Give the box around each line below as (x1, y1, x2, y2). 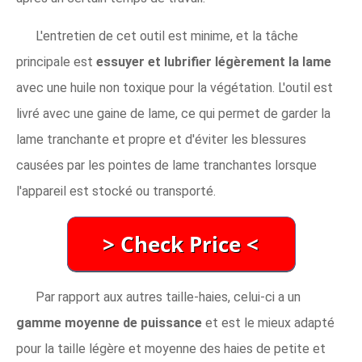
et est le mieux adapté (205, 315, 335, 330)
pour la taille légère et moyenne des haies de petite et (16, 341, 326, 356)
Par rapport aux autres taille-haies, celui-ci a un (36, 289, 301, 305)
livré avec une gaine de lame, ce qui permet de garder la (16, 106, 330, 121)
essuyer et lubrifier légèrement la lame (96, 54, 331, 69)
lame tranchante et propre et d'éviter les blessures (16, 132, 306, 147)
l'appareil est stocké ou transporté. (16, 183, 216, 199)
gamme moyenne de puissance (16, 315, 205, 330)
